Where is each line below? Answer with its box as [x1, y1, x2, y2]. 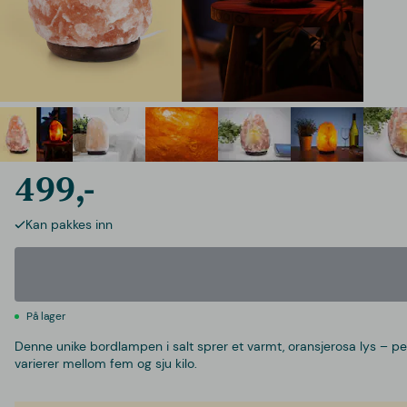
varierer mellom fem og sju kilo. [15, 355, 197, 372]
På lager [26, 309, 65, 324]
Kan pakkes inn [25, 216, 113, 233]
